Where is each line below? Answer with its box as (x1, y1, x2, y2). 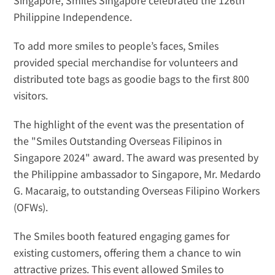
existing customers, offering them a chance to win (14, 245, 242, 260)
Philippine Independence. (14, 9, 135, 24)
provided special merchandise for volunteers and (14, 55, 239, 69)
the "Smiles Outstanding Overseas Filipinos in (14, 133, 223, 148)
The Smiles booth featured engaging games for (14, 228, 230, 243)
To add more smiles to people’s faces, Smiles (14, 38, 219, 53)
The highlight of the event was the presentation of (14, 117, 244, 131)
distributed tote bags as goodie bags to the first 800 (14, 71, 250, 86)
